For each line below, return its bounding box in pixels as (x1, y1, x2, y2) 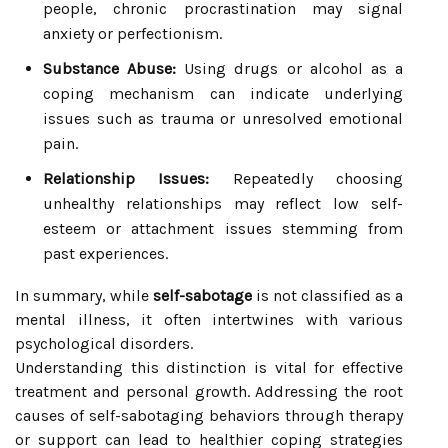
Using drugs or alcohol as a (176, 59, 404, 78)
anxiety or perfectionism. (43, 24, 222, 43)
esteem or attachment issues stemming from (43, 219, 403, 238)
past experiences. (43, 244, 168, 263)
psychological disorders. (15, 334, 193, 353)
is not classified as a (252, 286, 403, 305)
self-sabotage (153, 286, 252, 305)
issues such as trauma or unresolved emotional (43, 109, 403, 128)
